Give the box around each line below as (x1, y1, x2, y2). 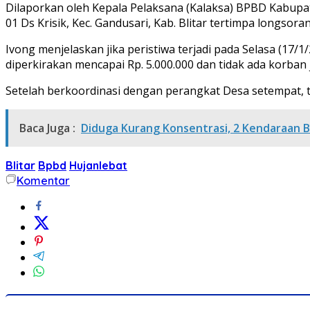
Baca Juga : (19, 120, 75, 136)
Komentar (17, 173, 70, 188)
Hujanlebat (69, 158, 127, 172)
